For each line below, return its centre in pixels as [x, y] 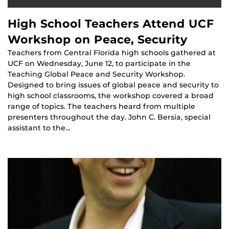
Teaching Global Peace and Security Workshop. [96, 74]
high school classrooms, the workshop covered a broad [111, 96]
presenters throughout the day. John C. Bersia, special [109, 117]
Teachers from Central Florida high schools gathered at [112, 53]
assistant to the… [39, 128]
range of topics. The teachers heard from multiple [101, 107]
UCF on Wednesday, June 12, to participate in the [99, 64]
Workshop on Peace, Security [98, 40]
